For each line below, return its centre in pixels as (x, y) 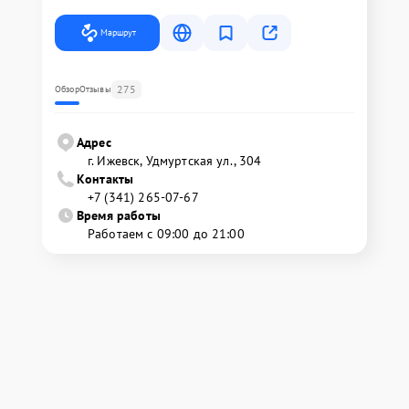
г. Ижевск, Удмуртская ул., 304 (175, 160)
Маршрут (118, 32)
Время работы (119, 215)
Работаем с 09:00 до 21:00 (166, 233)
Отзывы (95, 89)
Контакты (105, 178)
